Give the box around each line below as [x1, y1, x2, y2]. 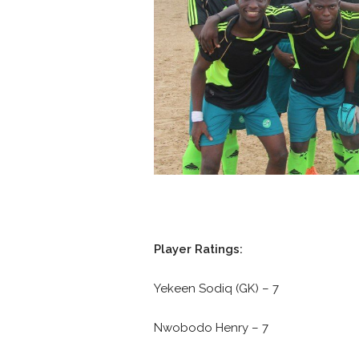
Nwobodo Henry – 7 [154, 321, 268, 335]
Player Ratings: [154, 242, 243, 256]
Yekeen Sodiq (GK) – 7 [154, 281, 279, 296]
